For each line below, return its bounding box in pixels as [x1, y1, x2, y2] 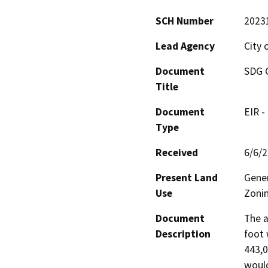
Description [156, 227, 211, 241]
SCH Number [156, 14, 214, 28]
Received [156, 146, 198, 160]
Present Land [156, 171, 218, 185]
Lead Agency [156, 39, 215, 53]
